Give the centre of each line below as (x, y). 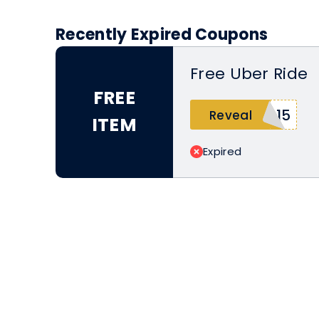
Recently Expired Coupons (162, 34)
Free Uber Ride (249, 73)
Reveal (231, 115)
